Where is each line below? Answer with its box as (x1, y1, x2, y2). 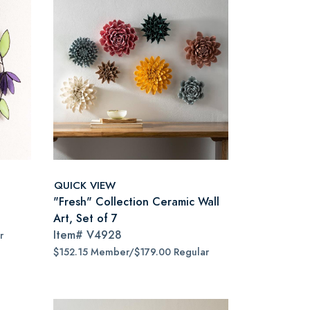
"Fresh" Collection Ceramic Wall (53, 194, 219, 210)
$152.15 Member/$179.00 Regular (53, 246, 209, 259)
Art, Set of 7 (53, 210, 118, 226)
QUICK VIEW (54, 177, 116, 192)
